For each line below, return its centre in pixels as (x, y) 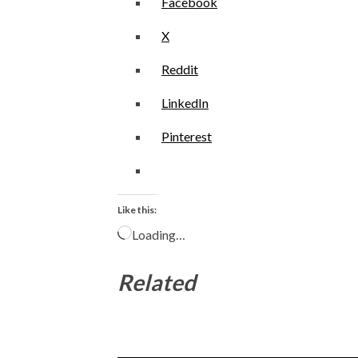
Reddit (180, 70)
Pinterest (187, 137)
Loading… (159, 235)
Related (157, 282)
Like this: (137, 210)
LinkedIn (185, 103)
